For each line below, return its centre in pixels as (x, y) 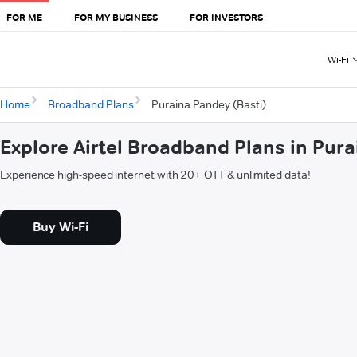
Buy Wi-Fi (61, 227)
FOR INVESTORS (226, 17)
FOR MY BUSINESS (116, 17)
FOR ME (24, 17)
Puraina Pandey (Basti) (208, 105)
